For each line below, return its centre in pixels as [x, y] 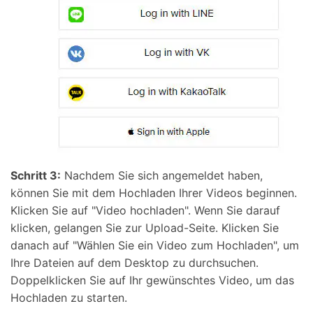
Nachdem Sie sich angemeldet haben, [162, 175]
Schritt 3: [36, 175]
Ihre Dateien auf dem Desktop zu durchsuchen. [134, 262]
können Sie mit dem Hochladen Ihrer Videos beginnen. [154, 192]
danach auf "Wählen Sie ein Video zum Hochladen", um [155, 245]
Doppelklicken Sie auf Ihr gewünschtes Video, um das [152, 280]
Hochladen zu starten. [69, 297]
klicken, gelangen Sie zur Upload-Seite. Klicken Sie [145, 227]
